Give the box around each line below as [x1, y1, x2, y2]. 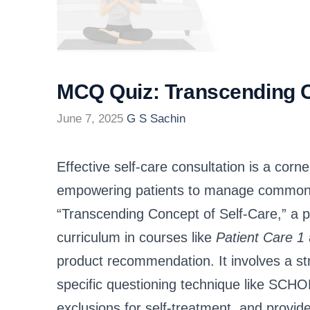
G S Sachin [127, 112, 185, 126]
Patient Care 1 [216, 230, 304, 246]
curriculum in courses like [57, 230, 216, 246]
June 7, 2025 [57, 112, 123, 126]
